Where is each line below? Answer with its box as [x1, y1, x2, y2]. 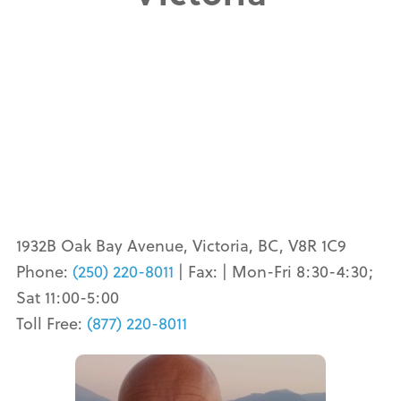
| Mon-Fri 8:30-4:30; [221, 260, 373, 283]
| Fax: [173, 260, 222, 283]
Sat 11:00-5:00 [15, 286, 119, 309]
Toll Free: [15, 312, 87, 335]
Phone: [15, 260, 73, 283]
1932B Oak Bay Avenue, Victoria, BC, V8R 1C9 [15, 235, 346, 257]
